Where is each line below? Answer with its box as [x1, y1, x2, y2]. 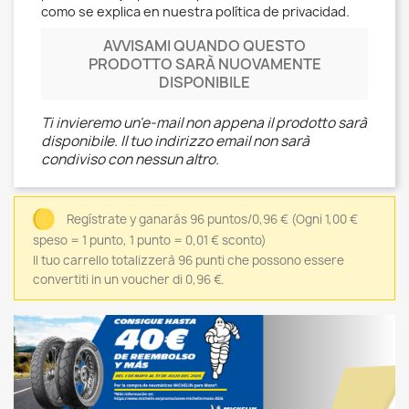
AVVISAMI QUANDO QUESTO [103, 36, 306, 57]
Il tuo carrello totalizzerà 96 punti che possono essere [33, 252, 344, 269]
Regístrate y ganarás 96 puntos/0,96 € [67, 211, 288, 228]
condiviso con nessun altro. [41, 150, 219, 170]
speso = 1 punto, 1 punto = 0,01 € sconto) [33, 232, 267, 249]
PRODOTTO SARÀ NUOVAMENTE [88, 54, 321, 75]
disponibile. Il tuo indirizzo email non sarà [41, 131, 309, 152]
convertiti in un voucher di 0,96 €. [33, 271, 224, 288]
